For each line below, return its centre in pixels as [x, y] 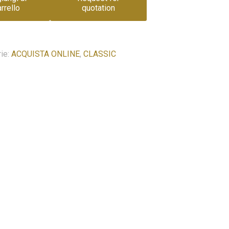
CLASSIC [100, 54]
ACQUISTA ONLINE [45, 54]
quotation [98, 8]
